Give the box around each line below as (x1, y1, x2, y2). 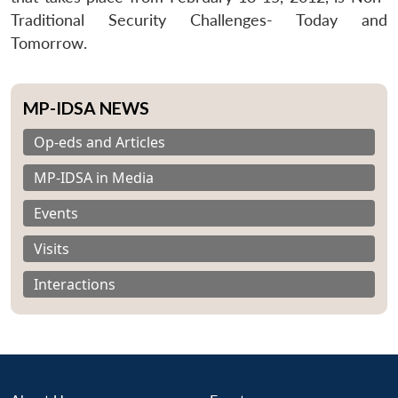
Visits (34, 238, 69, 259)
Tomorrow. (11, 33, 87, 52)
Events (34, 203, 78, 223)
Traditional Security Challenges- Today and (11, 10, 387, 29)
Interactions (34, 274, 115, 294)
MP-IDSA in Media (34, 167, 154, 187)
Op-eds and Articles (34, 131, 165, 152)
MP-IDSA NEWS (23, 97, 149, 118)
